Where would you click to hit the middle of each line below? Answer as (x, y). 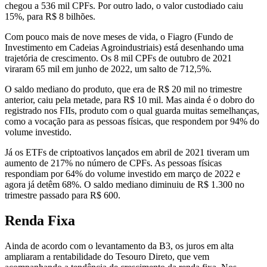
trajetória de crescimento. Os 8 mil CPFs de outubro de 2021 (118, 58)
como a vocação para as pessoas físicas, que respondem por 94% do (132, 122)
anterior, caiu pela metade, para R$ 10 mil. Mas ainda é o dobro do (130, 100)
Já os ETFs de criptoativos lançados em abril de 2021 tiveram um (127, 153)
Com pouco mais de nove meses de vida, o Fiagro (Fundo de (119, 37)
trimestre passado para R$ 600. (63, 195)
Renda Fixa (40, 221)
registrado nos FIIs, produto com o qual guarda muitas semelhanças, (132, 111)
